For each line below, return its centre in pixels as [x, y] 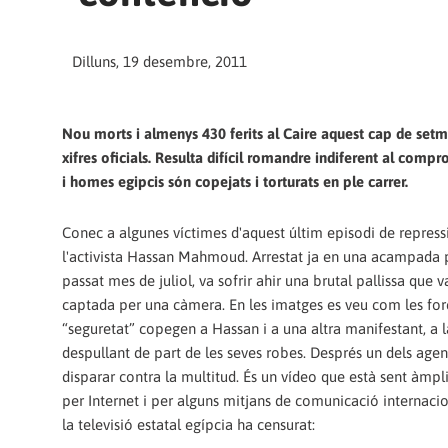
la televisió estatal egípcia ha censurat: [188, 424]
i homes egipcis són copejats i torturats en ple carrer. [235, 182]
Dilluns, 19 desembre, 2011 [159, 62]
